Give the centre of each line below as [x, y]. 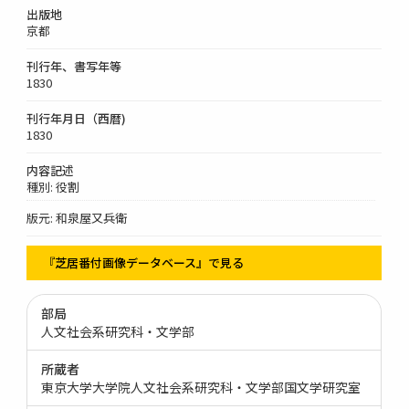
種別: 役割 [53, 186]
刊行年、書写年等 [74, 66]
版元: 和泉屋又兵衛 [77, 217]
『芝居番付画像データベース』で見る [144, 262]
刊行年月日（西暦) [77, 118]
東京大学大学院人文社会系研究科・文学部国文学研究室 [201, 387]
